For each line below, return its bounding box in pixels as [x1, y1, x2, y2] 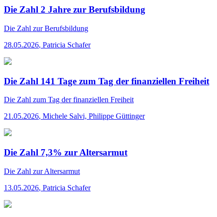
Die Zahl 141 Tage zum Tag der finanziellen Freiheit [4, 76, 209, 86]
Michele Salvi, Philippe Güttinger [43, 112, 145, 121]
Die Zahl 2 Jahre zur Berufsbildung [4, 4, 145, 15]
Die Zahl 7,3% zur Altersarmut [4, 147, 127, 158]
